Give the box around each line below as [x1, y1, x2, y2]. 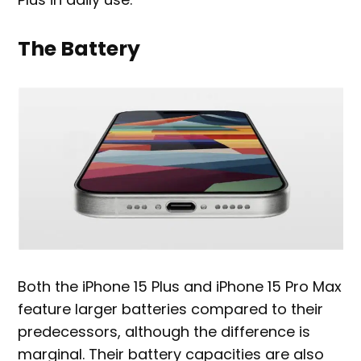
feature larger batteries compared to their [18, 298, 324, 319]
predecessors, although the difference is [18, 321, 311, 342]
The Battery [18, 35, 141, 64]
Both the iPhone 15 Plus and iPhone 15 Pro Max [18, 276, 342, 297]
